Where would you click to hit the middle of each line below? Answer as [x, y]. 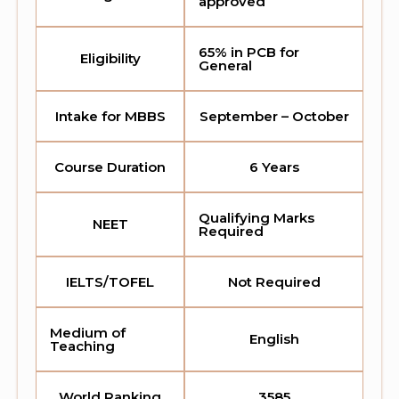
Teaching [82, 346]
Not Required [274, 282]
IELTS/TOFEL [110, 282]
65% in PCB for [249, 53]
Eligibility [110, 59]
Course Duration [110, 167]
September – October [274, 117]
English [274, 339]
